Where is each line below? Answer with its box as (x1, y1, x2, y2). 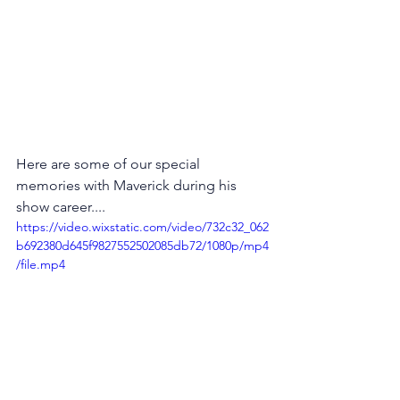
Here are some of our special (16, 155, 204, 173)
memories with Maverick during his (16, 177, 240, 195)
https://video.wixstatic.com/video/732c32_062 (16, 219, 269, 236)
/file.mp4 (16, 256, 65, 273)
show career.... (16, 198, 105, 216)
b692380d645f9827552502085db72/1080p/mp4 (16, 237, 269, 254)
